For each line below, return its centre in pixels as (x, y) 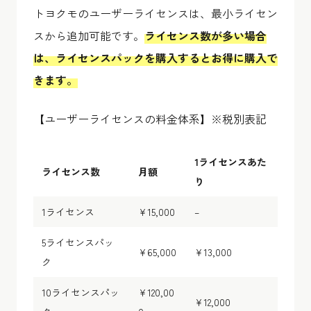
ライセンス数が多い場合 (205, 35)
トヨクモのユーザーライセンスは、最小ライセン (155, 13)
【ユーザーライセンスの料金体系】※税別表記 (150, 118)
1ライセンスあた (230, 161)
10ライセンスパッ (81, 292)
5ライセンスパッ (78, 242)
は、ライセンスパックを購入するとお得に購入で (155, 57)
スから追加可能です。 (89, 35)
